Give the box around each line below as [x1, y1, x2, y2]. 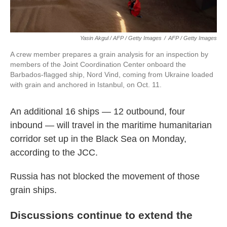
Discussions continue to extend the [10, 209, 193, 221]
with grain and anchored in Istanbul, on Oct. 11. [10, 81, 162, 89]
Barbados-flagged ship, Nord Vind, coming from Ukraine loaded [10, 70, 213, 79]
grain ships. [10, 185, 57, 196]
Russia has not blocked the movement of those [10, 171, 200, 182]
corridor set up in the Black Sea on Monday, [10, 134, 186, 144]
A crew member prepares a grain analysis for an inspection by [10, 50, 208, 59]
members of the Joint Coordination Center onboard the [10, 60, 186, 69]
